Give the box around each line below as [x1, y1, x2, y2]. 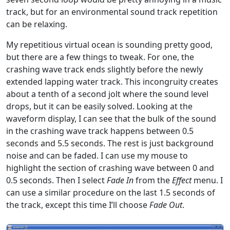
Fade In [107, 174, 133, 186]
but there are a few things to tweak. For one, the [6, 51, 194, 63]
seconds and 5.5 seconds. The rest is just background [6, 137, 214, 149]
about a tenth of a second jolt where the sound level [6, 88, 208, 100]
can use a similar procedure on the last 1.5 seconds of [6, 186, 215, 198]
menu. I [191, 174, 223, 186]
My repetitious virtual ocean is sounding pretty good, [6, 39, 213, 50]
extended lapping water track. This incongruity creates [6, 75, 218, 87]
